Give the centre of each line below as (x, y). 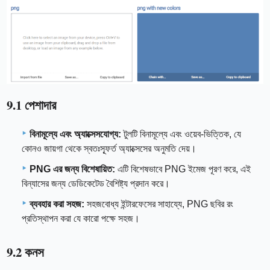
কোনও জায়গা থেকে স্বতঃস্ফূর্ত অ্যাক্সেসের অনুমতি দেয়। (109, 148)
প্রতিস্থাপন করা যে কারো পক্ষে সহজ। (81, 218)
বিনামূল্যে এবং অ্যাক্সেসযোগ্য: (75, 134)
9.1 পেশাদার (32, 105)
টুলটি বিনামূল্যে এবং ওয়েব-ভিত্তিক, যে (181, 134)
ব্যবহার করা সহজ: (57, 204)
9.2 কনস (26, 252)
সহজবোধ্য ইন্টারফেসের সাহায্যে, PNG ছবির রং (159, 204)
